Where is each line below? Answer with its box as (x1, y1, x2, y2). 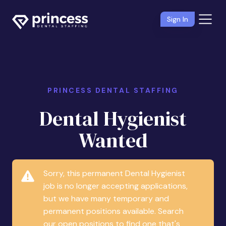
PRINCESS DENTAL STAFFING (47, 86, 179, 95)
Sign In (167, 15, 188, 24)
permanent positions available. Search (43, 206, 184, 217)
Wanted (78, 127, 148, 154)
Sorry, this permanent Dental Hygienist (43, 168, 186, 179)
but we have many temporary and (43, 193, 169, 204)
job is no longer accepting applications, (43, 181, 188, 192)
